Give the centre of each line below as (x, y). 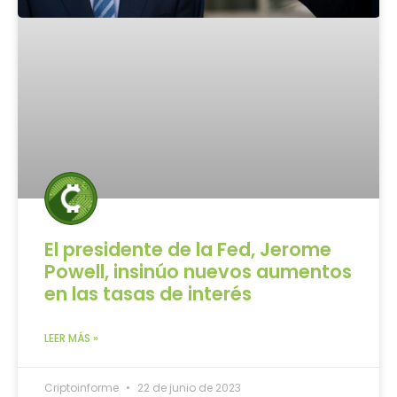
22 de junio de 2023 (188, 387)
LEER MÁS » (71, 338)
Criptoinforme (83, 387)
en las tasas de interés (148, 293)
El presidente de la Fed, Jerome (188, 249)
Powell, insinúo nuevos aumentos (198, 271)
